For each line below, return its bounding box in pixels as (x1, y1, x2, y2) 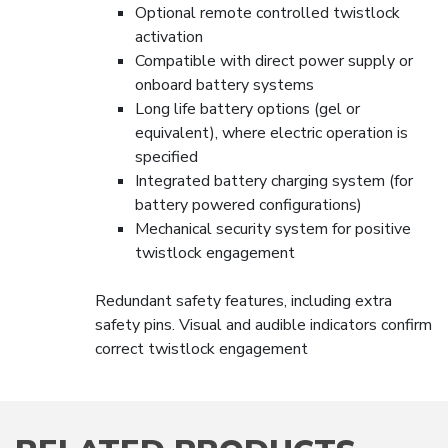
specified (135, 146, 198, 168)
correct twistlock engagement (95, 338, 308, 360)
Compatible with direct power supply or (135, 50, 413, 72)
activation (135, 26, 203, 48)
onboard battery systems (135, 74, 314, 96)
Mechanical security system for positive (135, 218, 411, 240)
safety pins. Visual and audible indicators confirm (95, 314, 432, 336)
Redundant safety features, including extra (95, 290, 392, 312)
